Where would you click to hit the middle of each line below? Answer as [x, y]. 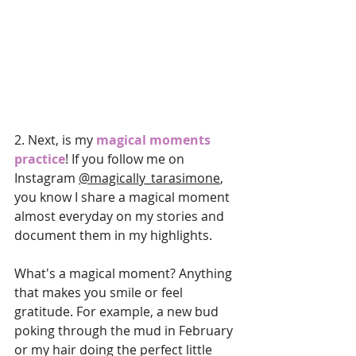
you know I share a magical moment [124, 197]
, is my [76, 139]
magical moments [155, 139]
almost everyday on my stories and [121, 216]
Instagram [46, 178]
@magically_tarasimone [149, 178]
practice [40, 159]
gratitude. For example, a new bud [118, 311]
